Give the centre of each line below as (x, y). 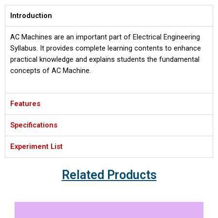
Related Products (109, 175)
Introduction (31, 16)
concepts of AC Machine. (51, 71)
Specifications (34, 125)
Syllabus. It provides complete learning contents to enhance (106, 48)
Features (25, 103)
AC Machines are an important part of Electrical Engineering (105, 37)
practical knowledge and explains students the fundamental (105, 60)
